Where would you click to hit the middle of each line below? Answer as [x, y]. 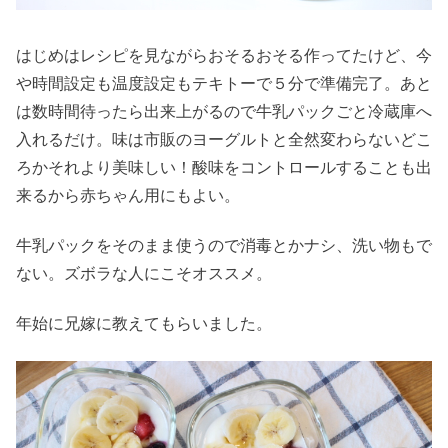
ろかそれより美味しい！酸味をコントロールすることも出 [224, 167]
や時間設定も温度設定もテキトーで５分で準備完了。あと [224, 83]
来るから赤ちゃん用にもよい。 [128, 195]
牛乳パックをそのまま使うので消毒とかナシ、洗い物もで [224, 245]
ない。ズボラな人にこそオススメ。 [144, 273]
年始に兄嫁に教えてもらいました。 [144, 324]
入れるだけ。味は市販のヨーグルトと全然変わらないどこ [224, 139]
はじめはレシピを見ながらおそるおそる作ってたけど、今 [224, 55]
